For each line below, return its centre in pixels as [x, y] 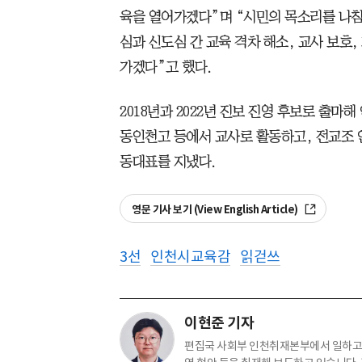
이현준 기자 [219, 322]
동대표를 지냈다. [168, 161]
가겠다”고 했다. [166, 67]
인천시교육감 [190, 256]
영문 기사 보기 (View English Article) [216, 209]
